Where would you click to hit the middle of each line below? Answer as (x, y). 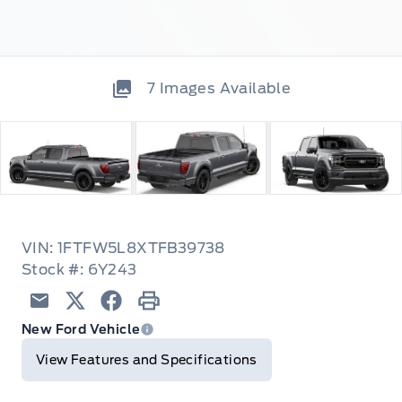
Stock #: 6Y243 (79, 269)
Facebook (137, 320)
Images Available (225, 88)
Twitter (91, 320)
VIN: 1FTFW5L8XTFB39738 (123, 248)
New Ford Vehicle (81, 329)
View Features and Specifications (147, 359)
